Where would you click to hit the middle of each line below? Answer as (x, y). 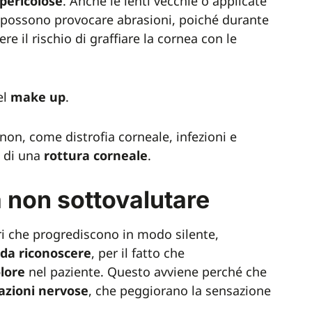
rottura (67, 155)
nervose (63, 290)
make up (36, 97)
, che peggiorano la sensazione (180, 290)
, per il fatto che (138, 253)
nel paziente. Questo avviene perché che (146, 272)
